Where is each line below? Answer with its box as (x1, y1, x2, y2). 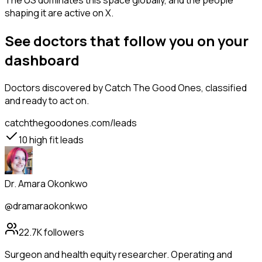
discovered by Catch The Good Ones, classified (40, 81, 247, 95)
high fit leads (27, 133, 84, 147)
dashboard (5, 50, 80, 70)
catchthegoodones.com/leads (5, 116, 137, 130)
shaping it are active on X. (5, 6, 113, 20)
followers (42, 226, 84, 239)
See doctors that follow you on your (5, 31, 249, 51)
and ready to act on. (5, 94, 89, 108)
